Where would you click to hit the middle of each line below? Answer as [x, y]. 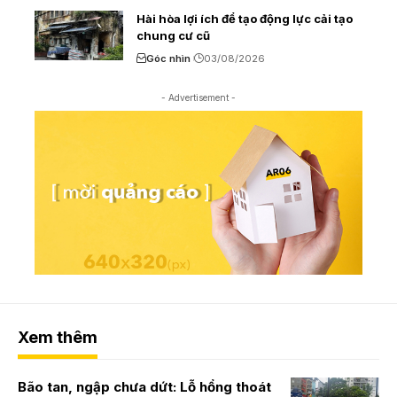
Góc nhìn [168, 58]
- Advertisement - [198, 97]
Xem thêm [58, 337]
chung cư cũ [173, 35]
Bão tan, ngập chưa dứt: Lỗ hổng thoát [144, 386]
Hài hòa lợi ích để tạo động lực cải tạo [245, 18]
